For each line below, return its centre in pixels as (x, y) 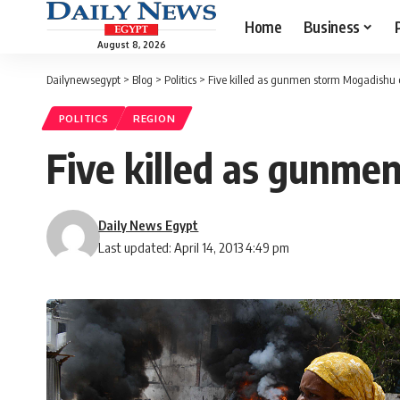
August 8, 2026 (131, 44)
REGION (154, 119)
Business (331, 26)
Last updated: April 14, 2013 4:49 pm (194, 248)
